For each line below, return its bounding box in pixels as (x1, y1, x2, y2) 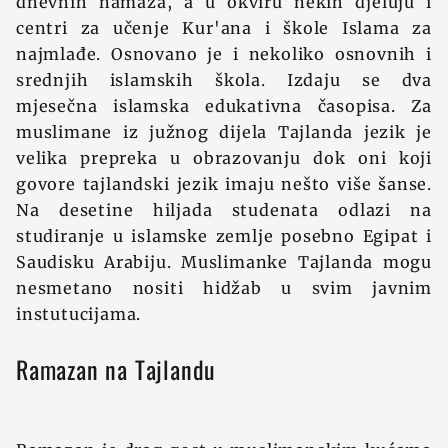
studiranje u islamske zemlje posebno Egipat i (16, 226, 432, 246)
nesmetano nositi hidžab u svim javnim (16, 278, 432, 298)
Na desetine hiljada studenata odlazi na (16, 200, 432, 220)
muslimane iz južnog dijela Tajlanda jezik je (16, 122, 432, 142)
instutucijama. (16, 304, 142, 324)
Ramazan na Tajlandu (16, 351, 223, 387)
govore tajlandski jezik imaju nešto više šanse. (16, 174, 432, 194)
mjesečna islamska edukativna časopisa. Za (16, 96, 432, 116)
